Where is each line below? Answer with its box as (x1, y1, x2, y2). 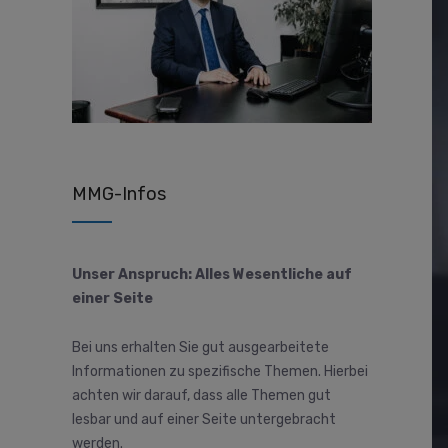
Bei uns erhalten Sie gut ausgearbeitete (72, 338, 329, 356)
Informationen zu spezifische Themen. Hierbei (72, 362, 368, 380)
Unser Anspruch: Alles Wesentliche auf (72, 266, 352, 284)
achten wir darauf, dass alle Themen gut (72, 386, 331, 404)
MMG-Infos (72, 183, 166, 206)
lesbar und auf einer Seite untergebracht (72, 410, 336, 428)
